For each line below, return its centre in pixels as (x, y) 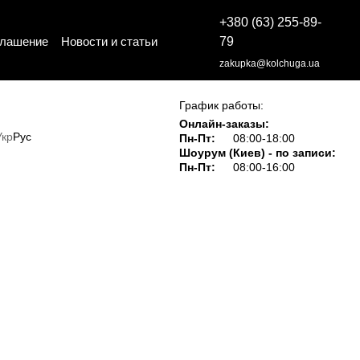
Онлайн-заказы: (225, 124)
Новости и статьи (110, 41)
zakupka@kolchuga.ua (269, 63)
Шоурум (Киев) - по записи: (258, 153)
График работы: (222, 105)
